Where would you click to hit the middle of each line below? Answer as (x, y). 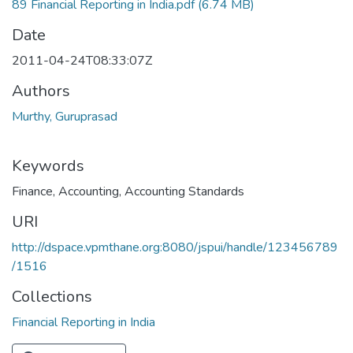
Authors (41, 91)
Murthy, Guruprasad (65, 116)
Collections (52, 296)
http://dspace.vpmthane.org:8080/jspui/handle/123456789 (175, 247)
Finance (32, 191)
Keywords (48, 165)
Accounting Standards (184, 191)
